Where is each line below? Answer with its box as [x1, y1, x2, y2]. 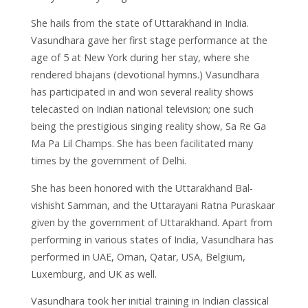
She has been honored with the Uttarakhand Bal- [30, 181, 253, 195]
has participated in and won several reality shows [30, 85, 254, 99]
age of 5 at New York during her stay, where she [30, 51, 250, 65]
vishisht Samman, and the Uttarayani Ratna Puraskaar [30, 198, 275, 212]
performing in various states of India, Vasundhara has [30, 232, 274, 246]
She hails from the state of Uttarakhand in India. [30, 16, 249, 30]
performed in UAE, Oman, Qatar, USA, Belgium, [30, 250, 245, 263]
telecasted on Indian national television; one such [30, 102, 254, 116]
